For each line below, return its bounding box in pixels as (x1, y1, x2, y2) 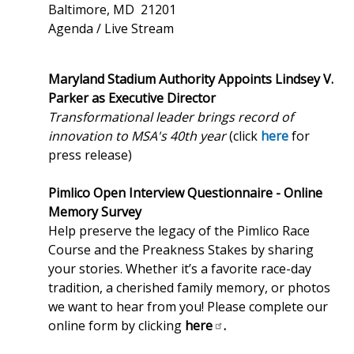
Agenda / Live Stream (48, 19, 175, 37)
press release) (48, 145, 133, 164)
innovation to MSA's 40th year (48, 126, 227, 145)
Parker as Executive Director (48, 88, 217, 107)
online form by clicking (48, 316, 186, 334)
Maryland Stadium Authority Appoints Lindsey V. (48, 70, 334, 88)
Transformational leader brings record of (48, 107, 294, 126)
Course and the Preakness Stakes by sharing (48, 240, 314, 258)
